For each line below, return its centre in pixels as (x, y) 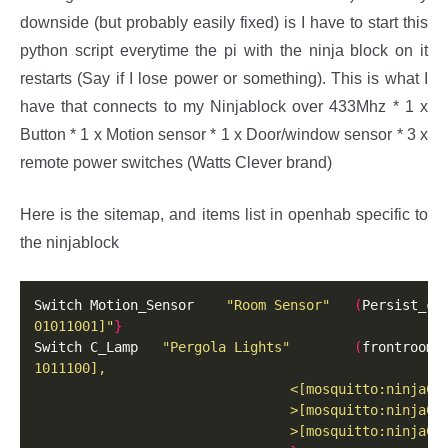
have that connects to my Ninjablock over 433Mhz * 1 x (224, 106)
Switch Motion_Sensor (130, 305)
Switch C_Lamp (98, 347)
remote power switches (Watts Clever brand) (176, 162)
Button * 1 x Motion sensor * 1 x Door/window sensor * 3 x (224, 134)
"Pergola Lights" (226, 347)
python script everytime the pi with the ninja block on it (224, 50)
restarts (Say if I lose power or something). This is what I (224, 78)
